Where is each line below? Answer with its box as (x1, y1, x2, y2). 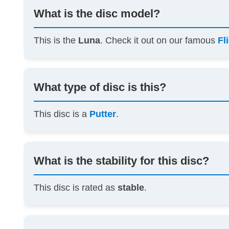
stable (118, 182, 145, 193)
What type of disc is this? (34, 81, 167, 94)
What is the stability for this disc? (34, 154, 210, 168)
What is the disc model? (34, 7, 161, 20)
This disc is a (34, 109, 90, 120)
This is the (34, 35, 79, 46)
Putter (89, 109, 117, 120)
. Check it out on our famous (100, 35, 218, 46)
